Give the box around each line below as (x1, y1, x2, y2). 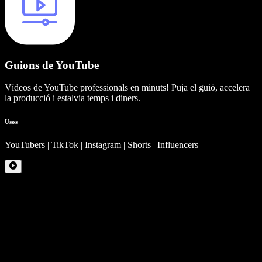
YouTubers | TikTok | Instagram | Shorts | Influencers (5, 140, 198, 150)
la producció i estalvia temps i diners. (5, 93, 140, 104)
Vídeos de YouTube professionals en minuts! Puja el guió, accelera (5, 82, 250, 93)
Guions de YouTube (5, 58, 99, 71)
